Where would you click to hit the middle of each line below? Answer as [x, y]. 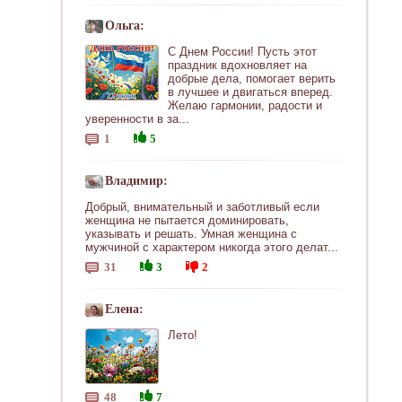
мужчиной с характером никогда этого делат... [212, 247]
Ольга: [125, 26]
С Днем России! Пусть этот [242, 52]
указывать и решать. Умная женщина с [191, 234]
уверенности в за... [137, 119]
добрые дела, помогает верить [252, 79]
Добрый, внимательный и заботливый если [202, 207]
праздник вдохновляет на [237, 65]
